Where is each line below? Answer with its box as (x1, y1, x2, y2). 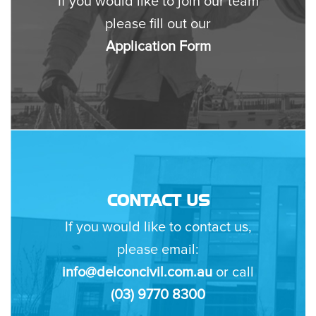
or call (212, 264, 254, 281)
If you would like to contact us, (64, 219, 252, 236)
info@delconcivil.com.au (62, 264, 212, 281)
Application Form (105, 38, 211, 56)
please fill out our (105, 16, 211, 33)
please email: (117, 241, 199, 259)
